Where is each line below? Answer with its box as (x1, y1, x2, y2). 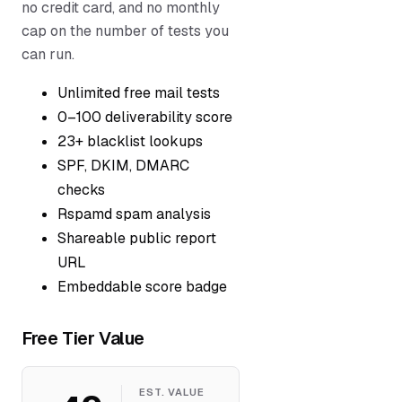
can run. (22, 45, 74, 64)
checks (57, 180, 105, 199)
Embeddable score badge (57, 277, 227, 296)
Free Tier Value (22, 327, 144, 350)
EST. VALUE (138, 386, 205, 399)
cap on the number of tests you (22, 22, 229, 40)
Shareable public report (57, 229, 216, 248)
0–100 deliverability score (57, 108, 232, 127)
